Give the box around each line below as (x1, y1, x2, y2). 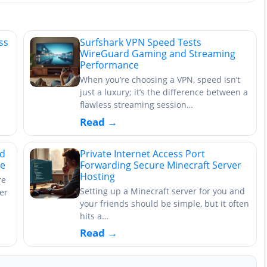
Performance (80, 58, 139, 72)
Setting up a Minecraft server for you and (80, 185, 245, 197)
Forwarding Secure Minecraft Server (80, 158, 241, 172)
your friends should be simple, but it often (80, 197, 249, 209)
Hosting (80, 169, 115, 183)
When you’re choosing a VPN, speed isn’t (80, 74, 240, 85)
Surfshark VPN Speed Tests (80, 36, 201, 49)
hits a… (80, 210, 108, 222)
